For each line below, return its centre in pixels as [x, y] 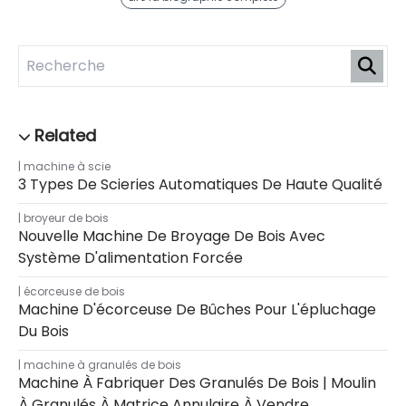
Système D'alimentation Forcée [130, 258]
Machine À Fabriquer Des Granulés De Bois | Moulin [197, 383]
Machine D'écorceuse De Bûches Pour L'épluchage [197, 310]
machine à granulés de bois [102, 365]
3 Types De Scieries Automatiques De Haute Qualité [200, 185]
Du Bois [43, 332]
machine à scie [67, 167]
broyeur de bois [66, 218]
